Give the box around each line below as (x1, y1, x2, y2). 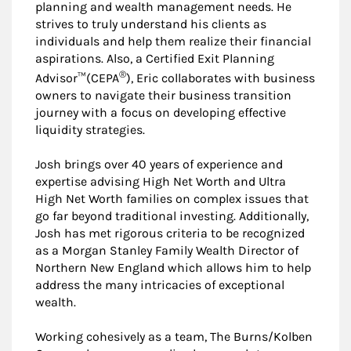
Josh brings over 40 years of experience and (35, 157, 283, 172)
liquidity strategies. (35, 122, 145, 138)
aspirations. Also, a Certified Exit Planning (35, 50, 274, 66)
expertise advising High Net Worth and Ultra (35, 174, 286, 190)
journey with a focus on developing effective (35, 105, 286, 121)
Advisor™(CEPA (35, 71, 119, 86)
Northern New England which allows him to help (35, 260, 311, 276)
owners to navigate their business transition (35, 88, 291, 103)
